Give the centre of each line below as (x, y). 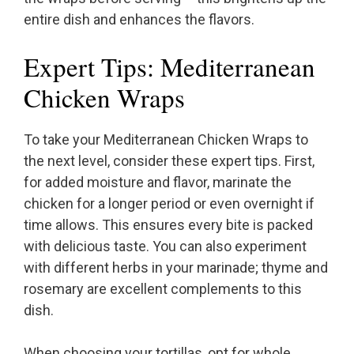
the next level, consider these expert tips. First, (169, 161)
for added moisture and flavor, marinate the (158, 183)
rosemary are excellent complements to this (163, 289)
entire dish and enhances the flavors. (139, 20)
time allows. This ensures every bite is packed (168, 225)
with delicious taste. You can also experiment (165, 247)
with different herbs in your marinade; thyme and (176, 268)
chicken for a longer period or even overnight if (169, 204)
